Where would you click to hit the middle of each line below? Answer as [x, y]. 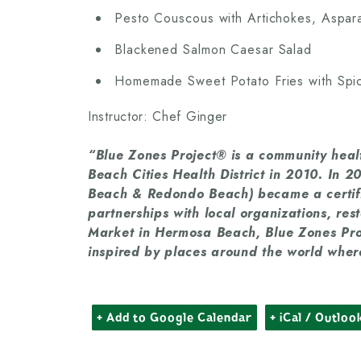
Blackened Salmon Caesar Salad [214, 50]
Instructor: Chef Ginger [158, 117]
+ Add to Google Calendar [174, 318]
